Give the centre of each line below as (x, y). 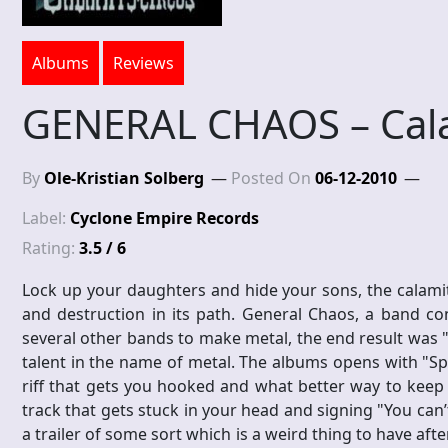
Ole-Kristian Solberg (124, 178)
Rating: (50, 248)
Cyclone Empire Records (164, 218)
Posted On (273, 178)
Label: (46, 218)
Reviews (143, 63)
